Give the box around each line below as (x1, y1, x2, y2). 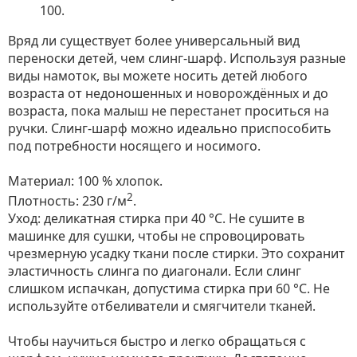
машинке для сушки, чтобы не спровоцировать (8, 227, 305, 245)
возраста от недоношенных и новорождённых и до (8, 84, 328, 102)
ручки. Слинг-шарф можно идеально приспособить (8, 120, 331, 137)
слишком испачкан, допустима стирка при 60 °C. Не (8, 280, 330, 298)
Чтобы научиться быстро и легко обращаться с (8, 332, 306, 351)
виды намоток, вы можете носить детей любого (8, 67, 308, 84)
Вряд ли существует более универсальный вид (8, 32, 300, 49)
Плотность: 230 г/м (8, 192, 127, 210)
